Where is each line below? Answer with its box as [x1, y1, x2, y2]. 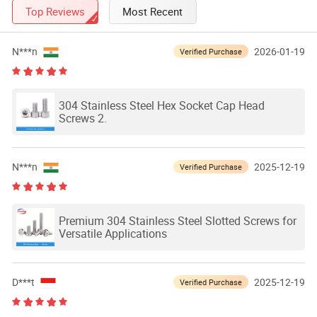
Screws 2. [58, 110, 107, 127]
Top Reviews [25, 4, 86, 18]
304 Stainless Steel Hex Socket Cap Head [58, 98, 265, 114]
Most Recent [122, 4, 183, 18]
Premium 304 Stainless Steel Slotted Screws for [58, 213, 296, 229]
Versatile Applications [58, 226, 167, 242]
